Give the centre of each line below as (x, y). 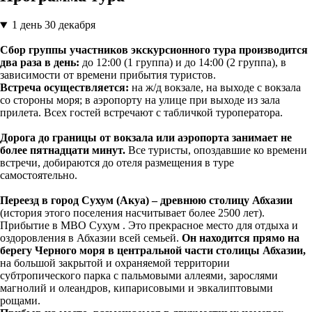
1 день (26, 25)
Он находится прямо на (241, 238)
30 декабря (70, 25)
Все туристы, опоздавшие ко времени (216, 150)
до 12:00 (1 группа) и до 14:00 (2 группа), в (183, 63)
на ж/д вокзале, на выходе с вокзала (215, 88)
